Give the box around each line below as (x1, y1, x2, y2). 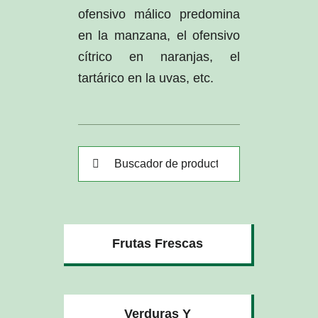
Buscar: (77, 148, 121, 163)
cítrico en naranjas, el (77, 49, 241, 64)
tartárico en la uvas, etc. (77, 70, 214, 85)
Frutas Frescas (112, 236, 203, 251)
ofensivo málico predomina (77, 6, 241, 21)
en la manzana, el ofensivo (77, 28, 241, 43)
